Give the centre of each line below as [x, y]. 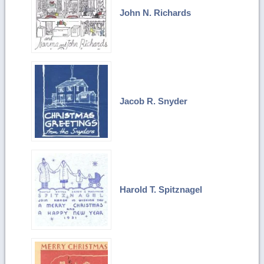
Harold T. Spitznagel [161, 189]
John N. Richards [156, 12]
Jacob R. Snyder [154, 101]
